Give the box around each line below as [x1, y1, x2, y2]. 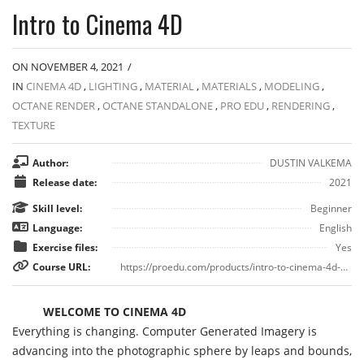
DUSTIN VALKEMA [270, 156, 352, 170]
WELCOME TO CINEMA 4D [43, 304, 186, 319]
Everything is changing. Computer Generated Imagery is [12, 323, 317, 339]
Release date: [32, 175, 97, 189]
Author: [32, 156, 68, 170]
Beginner [310, 201, 352, 215]
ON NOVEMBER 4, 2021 [12, 59, 123, 74]
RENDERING [271, 98, 330, 113]
